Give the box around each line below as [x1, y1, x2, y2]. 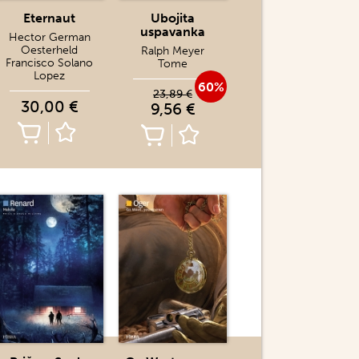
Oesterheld [21, 43, 78, 57]
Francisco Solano [6, 56, 93, 70]
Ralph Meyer [141, 44, 204, 58]
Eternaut [23, 10, 75, 26]
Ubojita [151, 10, 195, 26]
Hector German [8, 30, 91, 44]
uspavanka [140, 24, 205, 39]
